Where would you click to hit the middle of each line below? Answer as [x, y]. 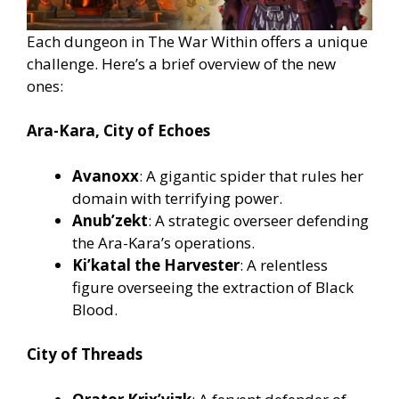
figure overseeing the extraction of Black [213, 287]
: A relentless [284, 265]
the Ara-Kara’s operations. [163, 242]
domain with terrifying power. [177, 198]
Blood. [95, 309]
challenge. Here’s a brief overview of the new [181, 63]
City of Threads [85, 354]
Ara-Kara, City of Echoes [118, 131]
